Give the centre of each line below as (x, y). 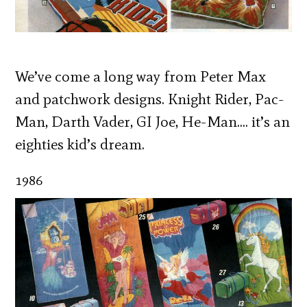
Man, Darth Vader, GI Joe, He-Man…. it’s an (153, 121)
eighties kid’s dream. (80, 144)
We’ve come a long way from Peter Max (141, 76)
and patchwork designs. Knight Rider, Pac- (150, 99)
